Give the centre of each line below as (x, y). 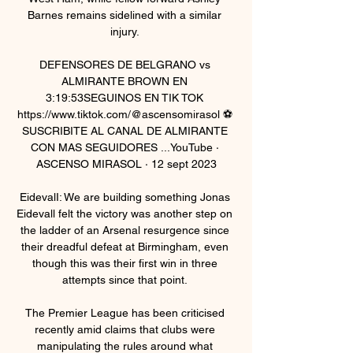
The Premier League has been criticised (124, 312)
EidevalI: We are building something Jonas (124, 197)
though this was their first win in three (124, 263)
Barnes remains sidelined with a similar (124, 15)
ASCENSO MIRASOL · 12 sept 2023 (126, 163)
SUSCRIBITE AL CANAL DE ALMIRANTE (124, 130)
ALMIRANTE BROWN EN (124, 81)
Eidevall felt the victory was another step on (124, 213)
